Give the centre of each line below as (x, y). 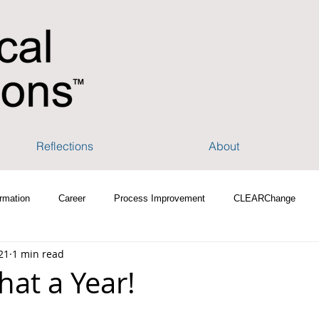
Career (72, 198)
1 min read (38, 253)
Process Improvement (159, 198)
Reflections (64, 146)
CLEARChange (265, 198)
